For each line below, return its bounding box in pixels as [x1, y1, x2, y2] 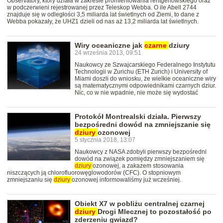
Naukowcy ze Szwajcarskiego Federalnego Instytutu [75, 61, 216, 69]
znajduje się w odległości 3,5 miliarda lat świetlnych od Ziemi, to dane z [7, 11, 199, 18]
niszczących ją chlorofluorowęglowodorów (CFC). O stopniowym [7, 169, 181, 177]
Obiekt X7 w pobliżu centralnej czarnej [75, 200, 205, 208]
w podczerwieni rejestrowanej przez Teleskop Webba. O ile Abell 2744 [7, 4, 197, 11]
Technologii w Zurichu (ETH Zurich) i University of [75, 68, 208, 76]
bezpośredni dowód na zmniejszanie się [75, 120, 211, 129]
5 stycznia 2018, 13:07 [75, 136, 135, 144]
